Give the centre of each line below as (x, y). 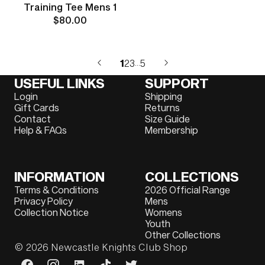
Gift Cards (37, 107)
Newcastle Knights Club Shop (119, 247)
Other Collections (183, 235)
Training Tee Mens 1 (70, 7)
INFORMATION (59, 176)
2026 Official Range (188, 190)
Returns (162, 107)
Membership (172, 130)
